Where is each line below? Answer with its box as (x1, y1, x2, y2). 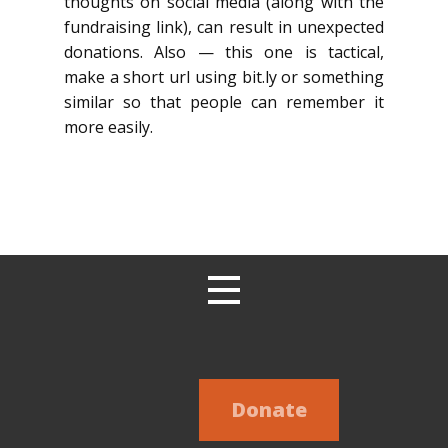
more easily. (64, 116, 153, 138)
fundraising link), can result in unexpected (64, 16, 384, 38)
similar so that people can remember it (64, 91, 384, 113)
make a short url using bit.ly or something (64, 66, 384, 88)
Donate (230, 396, 307, 423)
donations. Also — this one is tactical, (64, 41, 384, 63)
